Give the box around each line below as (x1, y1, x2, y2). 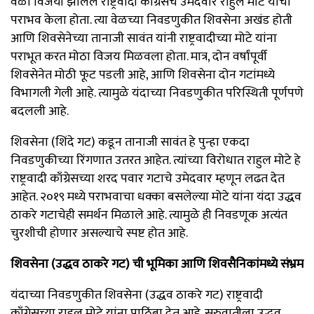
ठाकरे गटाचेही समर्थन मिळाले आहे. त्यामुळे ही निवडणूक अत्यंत (11, 204, 287, 226)
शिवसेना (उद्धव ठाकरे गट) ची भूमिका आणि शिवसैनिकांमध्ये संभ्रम (11, 253, 303, 275)
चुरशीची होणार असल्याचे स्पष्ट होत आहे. (11, 222, 188, 244)
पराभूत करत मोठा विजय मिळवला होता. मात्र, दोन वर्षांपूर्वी (11, 46, 267, 67)
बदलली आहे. (11, 100, 69, 122)
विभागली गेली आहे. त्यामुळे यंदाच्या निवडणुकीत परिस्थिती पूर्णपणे (11, 82, 303, 104)
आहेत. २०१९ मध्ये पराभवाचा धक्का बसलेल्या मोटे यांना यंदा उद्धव (11, 186, 301, 207)
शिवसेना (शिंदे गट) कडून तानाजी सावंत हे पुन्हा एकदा (11, 131, 250, 153)
